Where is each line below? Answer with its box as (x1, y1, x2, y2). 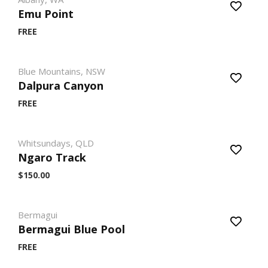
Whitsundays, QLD (18, 137, 94, 149)
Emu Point (18, 7, 74, 21)
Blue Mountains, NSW (18, 65, 105, 77)
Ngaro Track (18, 150, 86, 165)
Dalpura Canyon (18, 78, 103, 93)
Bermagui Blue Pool (18, 222, 125, 236)
